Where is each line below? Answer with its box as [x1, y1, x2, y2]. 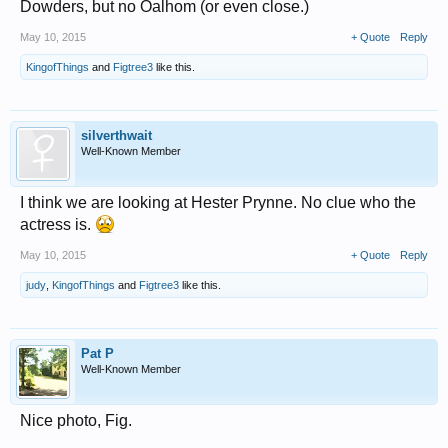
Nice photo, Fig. [20, 411, 132, 429]
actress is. [20, 215, 95, 233]
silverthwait [81, 127, 152, 143]
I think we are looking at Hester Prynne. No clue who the [20, 193, 416, 211]
